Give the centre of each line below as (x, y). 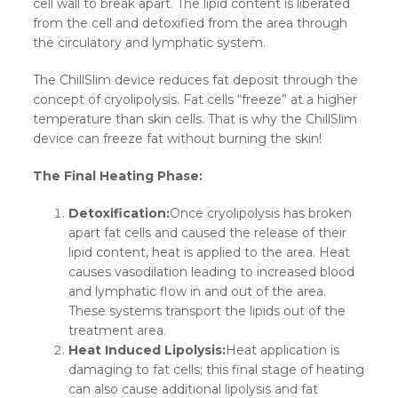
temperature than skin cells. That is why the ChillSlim (195, 119)
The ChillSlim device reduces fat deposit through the (196, 80)
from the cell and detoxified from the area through (191, 24)
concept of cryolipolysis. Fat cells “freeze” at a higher (195, 100)
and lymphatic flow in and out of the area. (198, 292)
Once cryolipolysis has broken (261, 214)
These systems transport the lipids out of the (207, 311)
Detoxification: (119, 214)
